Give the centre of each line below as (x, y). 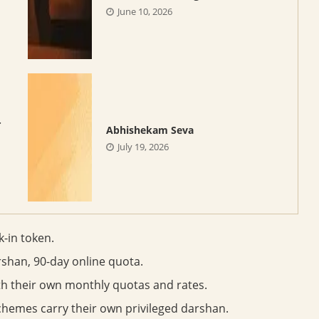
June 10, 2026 (145, 12)
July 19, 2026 (143, 146)
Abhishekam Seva (150, 130)
